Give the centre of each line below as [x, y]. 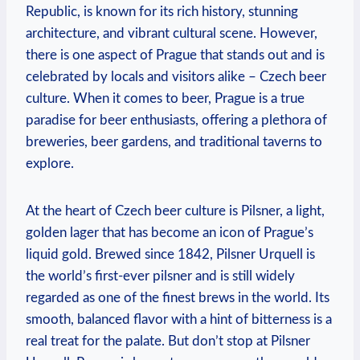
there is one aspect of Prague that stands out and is [175, 55]
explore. [50, 163]
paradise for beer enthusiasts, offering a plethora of [176, 120]
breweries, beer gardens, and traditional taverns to [174, 141]
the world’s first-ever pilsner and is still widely [160, 276]
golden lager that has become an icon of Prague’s [170, 232]
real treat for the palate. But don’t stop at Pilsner [168, 341]
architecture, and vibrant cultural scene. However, [172, 33]
